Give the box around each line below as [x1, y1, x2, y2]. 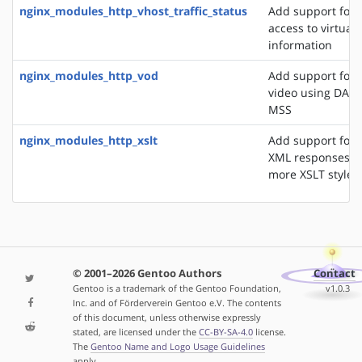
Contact [314, 267, 356, 281]
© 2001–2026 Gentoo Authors [72, 267, 221, 281]
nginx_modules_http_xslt [19, 132, 158, 148]
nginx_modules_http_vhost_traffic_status [19, 2, 247, 19]
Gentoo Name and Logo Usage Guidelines [90, 340, 265, 353]
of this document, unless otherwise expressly [72, 311, 261, 324]
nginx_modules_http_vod [19, 67, 158, 83]
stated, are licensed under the [72, 326, 199, 339]
